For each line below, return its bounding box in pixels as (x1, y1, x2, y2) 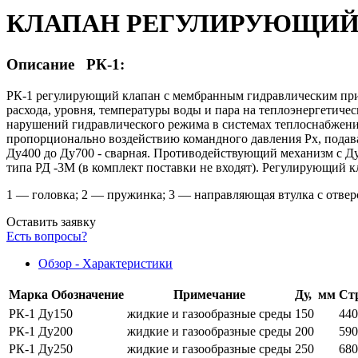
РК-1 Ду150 (9, 306, 73, 320)
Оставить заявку (6, 214, 96, 229)
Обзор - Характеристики (38, 256, 173, 270)
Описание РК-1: (6, 55, 125, 73)
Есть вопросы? (6, 229, 87, 243)
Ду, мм (295, 287, 336, 301)
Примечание (173, 287, 245, 301)
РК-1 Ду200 (9, 324, 73, 338)
